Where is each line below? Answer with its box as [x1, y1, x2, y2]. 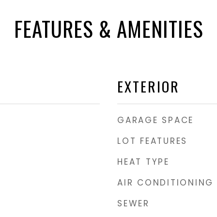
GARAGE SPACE [117, 114, 194, 126]
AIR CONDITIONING [117, 177, 214, 188]
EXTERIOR [117, 76, 180, 96]
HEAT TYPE [117, 156, 170, 168]
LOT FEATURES [117, 135, 187, 147]
